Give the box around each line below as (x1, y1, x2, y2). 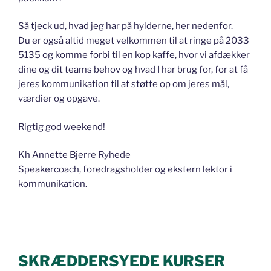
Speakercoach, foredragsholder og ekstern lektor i (18, 164, 232, 175)
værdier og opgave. (18, 93, 100, 105)
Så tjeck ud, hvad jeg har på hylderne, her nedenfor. (18, 21, 233, 32)
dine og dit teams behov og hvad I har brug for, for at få (18, 64, 248, 76)
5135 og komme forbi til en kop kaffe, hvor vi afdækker (18, 50, 250, 61)
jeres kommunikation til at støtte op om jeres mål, (18, 79, 229, 90)
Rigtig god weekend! (18, 121, 105, 132)
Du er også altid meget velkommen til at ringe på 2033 (18, 35, 249, 47)
